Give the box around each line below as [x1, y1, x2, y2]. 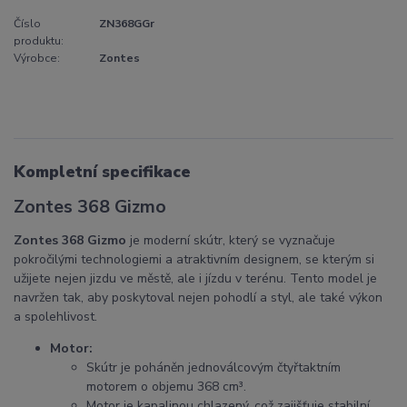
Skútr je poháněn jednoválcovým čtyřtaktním [86, 359, 341, 377]
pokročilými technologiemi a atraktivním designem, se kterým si [14, 251, 374, 269]
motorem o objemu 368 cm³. [86, 378, 246, 396]
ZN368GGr [99, 15, 154, 31]
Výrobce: [14, 50, 60, 65]
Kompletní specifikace [14, 160, 191, 183]
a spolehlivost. [14, 308, 97, 326]
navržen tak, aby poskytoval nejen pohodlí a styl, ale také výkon [14, 289, 382, 307]
